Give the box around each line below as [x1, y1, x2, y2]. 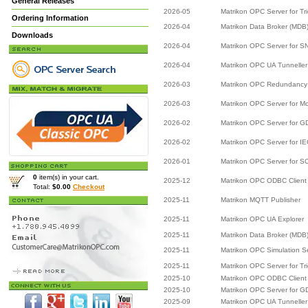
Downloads [12, 31, 53, 39]
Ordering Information [12, 14, 89, 22]
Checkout [73, 183, 104, 190]
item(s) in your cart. [37, 173, 99, 181]
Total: [33, 183, 52, 190]
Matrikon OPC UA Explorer [221, 215, 304, 223]
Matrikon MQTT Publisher [221, 196, 300, 203]
